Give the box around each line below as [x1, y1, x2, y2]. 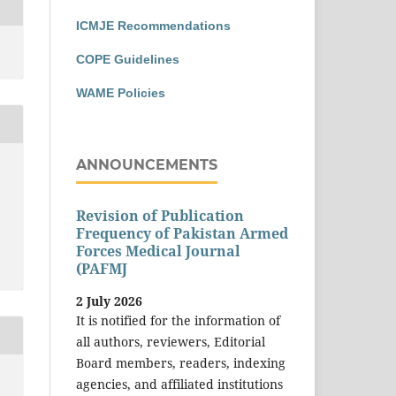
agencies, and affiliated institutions [76, 375, 283, 392]
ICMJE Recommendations [76, 18, 231, 33]
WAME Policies [76, 85, 165, 100]
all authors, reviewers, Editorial [76, 332, 265, 350]
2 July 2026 [76, 292, 142, 309]
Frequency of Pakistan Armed [76, 224, 288, 244]
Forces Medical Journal [76, 241, 240, 262]
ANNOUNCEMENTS [76, 156, 217, 173]
